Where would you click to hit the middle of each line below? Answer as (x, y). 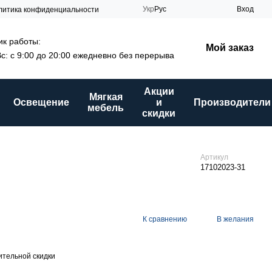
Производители (232, 102)
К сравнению (165, 219)
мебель (106, 108)
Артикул (214, 157)
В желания (235, 219)
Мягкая (106, 97)
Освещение (41, 102)
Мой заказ (230, 48)
